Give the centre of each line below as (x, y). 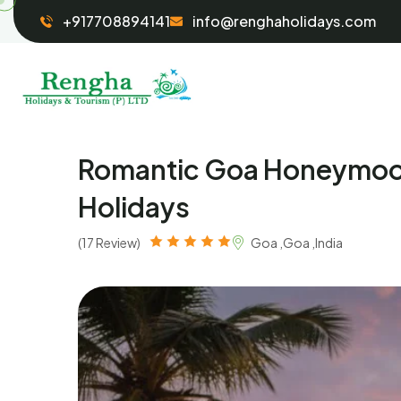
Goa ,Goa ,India (297, 243)
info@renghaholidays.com (284, 21)
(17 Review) (109, 243)
